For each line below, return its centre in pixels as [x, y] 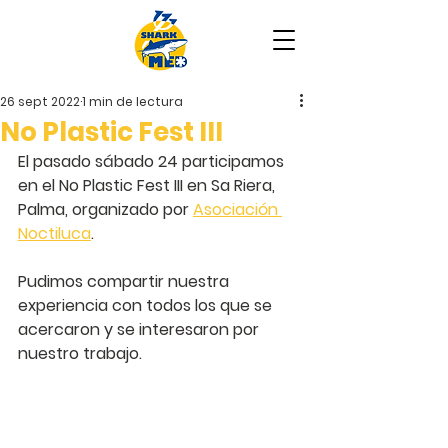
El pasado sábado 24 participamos [153, 161]
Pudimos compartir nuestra [125, 281]
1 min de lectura [132, 101]
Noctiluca [54, 233]
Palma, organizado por [105, 209]
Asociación [237, 209]
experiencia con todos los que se [147, 305]
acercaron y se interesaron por [140, 329]
